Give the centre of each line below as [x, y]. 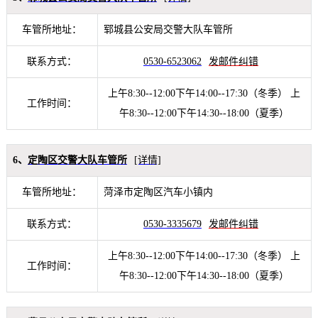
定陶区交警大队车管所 [77, 160]
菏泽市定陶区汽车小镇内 [158, 192]
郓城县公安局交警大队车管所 [168, 30]
